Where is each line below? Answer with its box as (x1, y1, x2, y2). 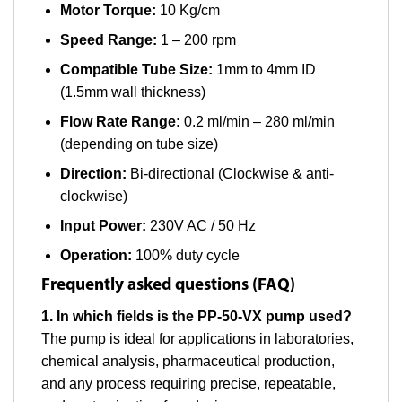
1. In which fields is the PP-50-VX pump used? (41, 309, 352, 325)
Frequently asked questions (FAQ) (41, 276, 295, 294)
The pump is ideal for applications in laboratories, (41, 331, 354, 347)
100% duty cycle (131, 247, 240, 263)
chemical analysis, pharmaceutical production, (41, 354, 335, 370)
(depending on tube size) (59, 135, 218, 152)
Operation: (59, 247, 132, 263)
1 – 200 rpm (156, 31, 236, 48)
